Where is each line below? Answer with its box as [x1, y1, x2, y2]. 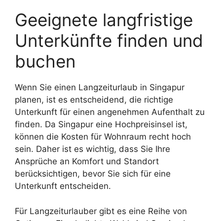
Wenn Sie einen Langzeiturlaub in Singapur [15, 82, 184, 92]
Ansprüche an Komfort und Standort [15, 156, 159, 166]
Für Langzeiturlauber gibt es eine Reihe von [15, 206, 187, 216]
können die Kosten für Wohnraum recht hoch [15, 132, 191, 142]
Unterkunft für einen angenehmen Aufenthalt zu [15, 107, 205, 117]
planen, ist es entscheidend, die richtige [15, 95, 173, 105]
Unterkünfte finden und [15, 30, 203, 51]
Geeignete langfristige [15, 9, 193, 30]
